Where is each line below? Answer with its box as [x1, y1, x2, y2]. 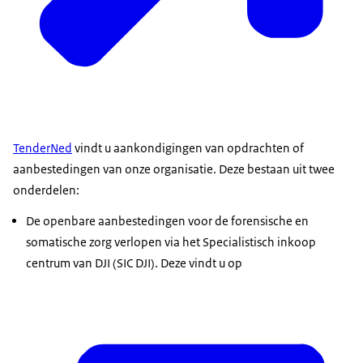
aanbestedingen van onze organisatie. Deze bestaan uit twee [13, 161, 335, 177]
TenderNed [13, 140, 72, 156]
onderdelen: [13, 182, 79, 199]
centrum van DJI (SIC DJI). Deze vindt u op [26, 255, 242, 271]
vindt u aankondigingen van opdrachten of [72, 140, 304, 156]
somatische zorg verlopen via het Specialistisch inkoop [26, 234, 316, 250]
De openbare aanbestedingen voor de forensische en [26, 213, 309, 229]
